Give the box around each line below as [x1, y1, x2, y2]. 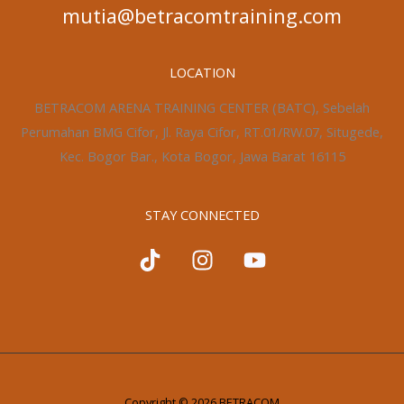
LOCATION [169, 63, 235, 82]
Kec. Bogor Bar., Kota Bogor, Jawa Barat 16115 [59, 146, 345, 165]
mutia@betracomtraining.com [62, 3, 342, 30]
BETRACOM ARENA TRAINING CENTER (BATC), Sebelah [34, 97, 370, 116]
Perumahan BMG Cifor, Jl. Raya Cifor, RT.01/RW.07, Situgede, [21, 122, 383, 141]
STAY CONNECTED [144, 205, 260, 224]
